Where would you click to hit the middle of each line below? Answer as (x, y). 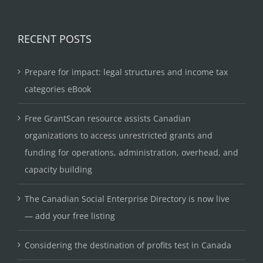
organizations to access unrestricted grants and (119, 136)
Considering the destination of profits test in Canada (128, 245)
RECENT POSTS (55, 39)
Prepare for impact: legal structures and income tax (126, 72)
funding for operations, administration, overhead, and (131, 153)
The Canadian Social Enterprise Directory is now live (127, 199)
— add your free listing (70, 216)
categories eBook (58, 89)
